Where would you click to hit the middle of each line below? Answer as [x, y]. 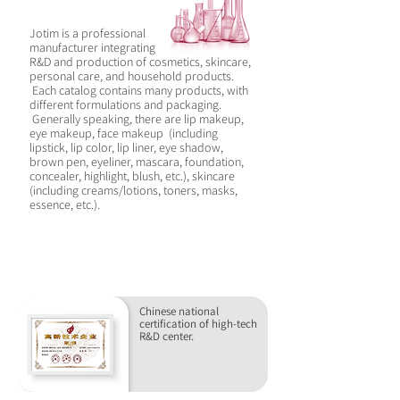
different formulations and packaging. [125, 104]
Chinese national [179, 311]
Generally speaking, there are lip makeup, [137, 119]
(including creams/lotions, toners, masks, [133, 190]
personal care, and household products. [132, 76]
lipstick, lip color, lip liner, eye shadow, [126, 147]
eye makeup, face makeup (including [124, 133]
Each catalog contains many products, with [139, 90]
